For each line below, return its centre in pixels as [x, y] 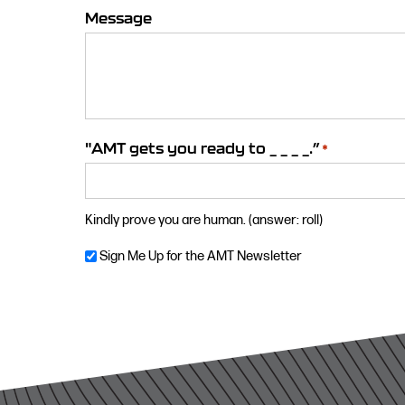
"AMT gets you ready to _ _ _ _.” [203, 149]
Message [119, 19]
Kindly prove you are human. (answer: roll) [204, 221]
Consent [118, 277]
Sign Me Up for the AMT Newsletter [201, 256]
